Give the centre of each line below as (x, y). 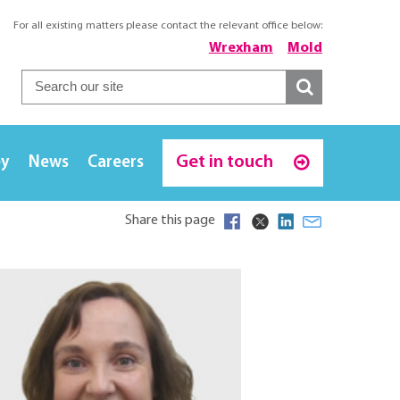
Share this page (170, 220)
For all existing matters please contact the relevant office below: (168, 26)
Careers (115, 163)
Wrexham (241, 48)
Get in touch (227, 162)
